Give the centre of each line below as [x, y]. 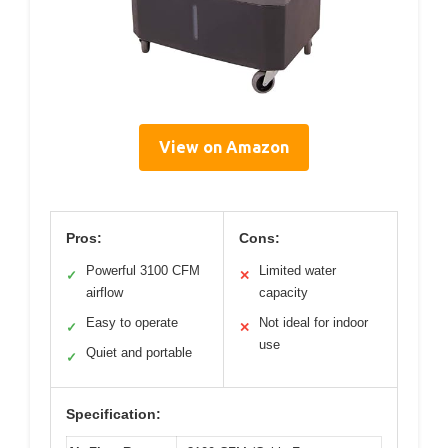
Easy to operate [132, 323]
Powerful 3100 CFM [143, 271]
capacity [283, 293]
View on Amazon [224, 147]
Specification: [113, 414]
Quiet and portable [139, 353]
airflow [104, 293]
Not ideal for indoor [313, 323]
